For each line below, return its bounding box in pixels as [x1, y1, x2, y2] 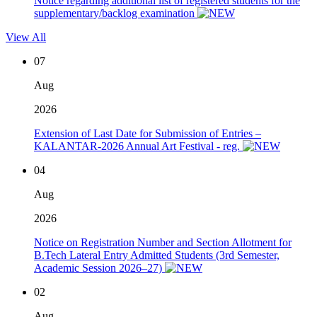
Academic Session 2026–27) [34, 262, 165, 275]
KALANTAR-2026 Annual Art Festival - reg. [34, 140, 243, 153]
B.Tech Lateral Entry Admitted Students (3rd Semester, [34, 249, 279, 262]
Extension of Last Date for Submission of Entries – [34, 127, 261, 140]
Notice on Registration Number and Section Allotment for [34, 236, 292, 249]
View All [6, 31, 46, 44]
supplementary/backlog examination [34, 7, 197, 20]
